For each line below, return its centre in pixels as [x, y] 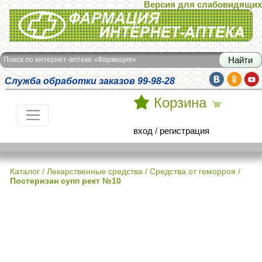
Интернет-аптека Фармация [65, 17]
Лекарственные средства [95, 171]
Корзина [180, 103]
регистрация [185, 131]
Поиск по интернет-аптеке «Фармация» [70, 60]
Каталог [25, 171]
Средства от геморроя [193, 171]
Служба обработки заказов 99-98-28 [90, 81]
